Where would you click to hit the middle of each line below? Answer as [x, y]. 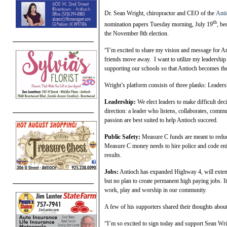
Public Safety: [122, 137]
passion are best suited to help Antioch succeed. [161, 120]
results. [113, 155]
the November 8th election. [137, 33]
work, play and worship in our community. [156, 190]
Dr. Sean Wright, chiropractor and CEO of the [160, 13]
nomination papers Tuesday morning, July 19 [159, 24]
